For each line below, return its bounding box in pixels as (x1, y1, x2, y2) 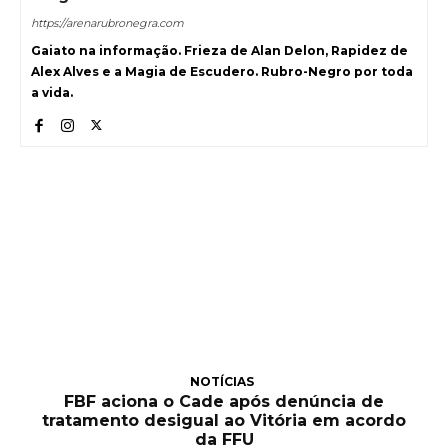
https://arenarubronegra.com (31, 15, 184, 30)
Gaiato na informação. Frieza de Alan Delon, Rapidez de (31, 42, 408, 58)
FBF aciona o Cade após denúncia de (64, 392, 384, 412)
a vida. (31, 84, 73, 100)
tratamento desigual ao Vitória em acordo (42, 411, 406, 431)
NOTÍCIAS (189, 374, 254, 390)
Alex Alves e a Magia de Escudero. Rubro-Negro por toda (31, 63, 413, 79)
